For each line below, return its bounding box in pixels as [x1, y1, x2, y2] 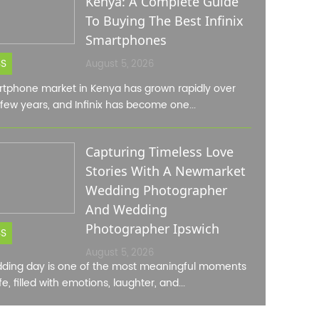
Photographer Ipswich [85, 220, 219, 237]
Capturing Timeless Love [85, 143, 234, 160]
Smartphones [85, 31, 167, 48]
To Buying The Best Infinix [85, 12, 244, 29]
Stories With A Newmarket [85, 162, 246, 179]
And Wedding [85, 201, 167, 218]
